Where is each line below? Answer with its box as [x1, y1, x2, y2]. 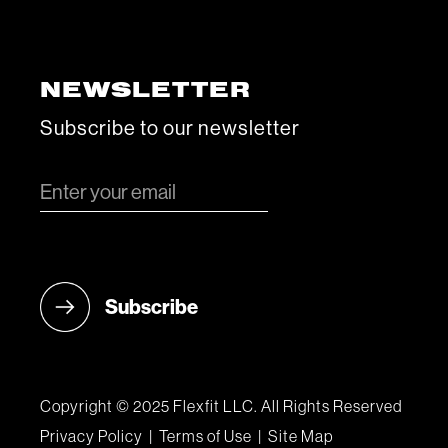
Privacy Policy [40, 429, 143, 445]
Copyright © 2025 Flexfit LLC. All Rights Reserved [40, 399, 403, 415]
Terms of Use [159, 429, 252, 445]
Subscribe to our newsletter [40, 119, 300, 139]
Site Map [268, 429, 333, 445]
